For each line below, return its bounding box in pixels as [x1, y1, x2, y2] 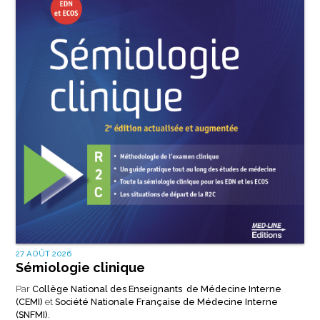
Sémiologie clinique [15, 260, 145, 276]
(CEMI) [15, 296, 43, 308]
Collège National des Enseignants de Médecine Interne [31, 284, 281, 295]
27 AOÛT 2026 [15, 249, 72, 259]
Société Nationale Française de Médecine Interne [54, 296, 278, 308]
